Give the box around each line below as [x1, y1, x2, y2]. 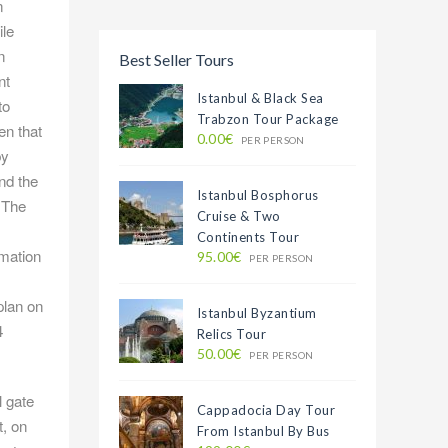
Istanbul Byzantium [196, 305, 317, 321]
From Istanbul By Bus [196, 423, 330, 439]
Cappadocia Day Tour [196, 402, 336, 418]
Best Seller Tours [118, 50, 234, 69]
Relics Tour [196, 326, 267, 342]
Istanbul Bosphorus [196, 187, 319, 203]
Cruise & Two [196, 208, 281, 224]
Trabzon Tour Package [196, 111, 339, 127]
